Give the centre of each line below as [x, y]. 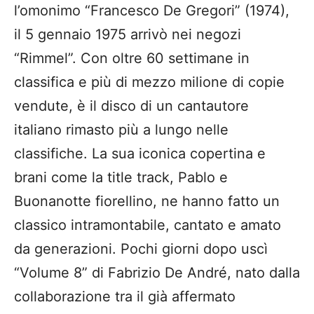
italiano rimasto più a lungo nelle [121, 130]
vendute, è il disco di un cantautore [131, 106]
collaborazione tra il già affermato [125, 297]
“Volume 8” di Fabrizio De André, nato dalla [157, 273]
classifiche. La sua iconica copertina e [140, 154]
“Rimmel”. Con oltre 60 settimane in [132, 59]
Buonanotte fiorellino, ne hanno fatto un [147, 202]
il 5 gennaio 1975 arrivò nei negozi [128, 35]
